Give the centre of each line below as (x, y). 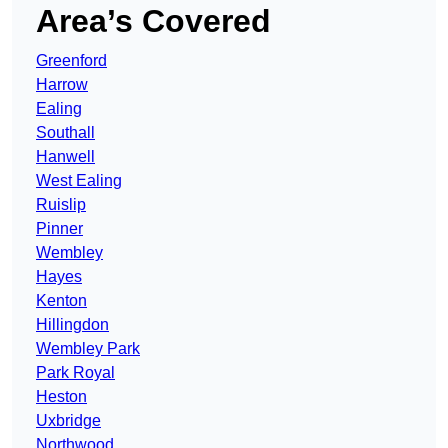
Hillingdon (72, 325)
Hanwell (65, 157)
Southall (65, 133)
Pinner (59, 229)
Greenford (71, 61)
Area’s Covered (153, 21)
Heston (61, 397)
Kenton (61, 301)
